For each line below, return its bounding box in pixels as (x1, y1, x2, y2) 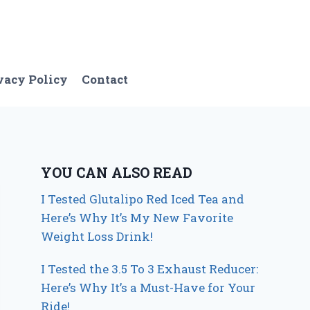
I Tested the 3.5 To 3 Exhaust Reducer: (41, 261, 259, 277)
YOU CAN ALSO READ (41, 163, 193, 181)
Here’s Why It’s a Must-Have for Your (41, 280, 256, 295)
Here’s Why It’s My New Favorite (41, 210, 234, 226)
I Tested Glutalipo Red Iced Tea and (41, 191, 245, 207)
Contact (82, 71, 129, 87)
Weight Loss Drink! (41, 228, 154, 244)
